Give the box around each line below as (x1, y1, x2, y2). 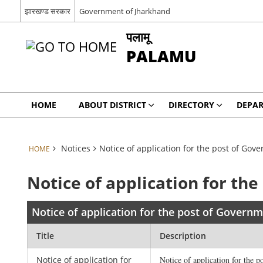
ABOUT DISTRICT (78, 99, 146, 110)
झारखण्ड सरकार (24, 5, 70, 16)
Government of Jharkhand (79, 5, 170, 16)
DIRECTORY (168, 99, 214, 110)
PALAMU (126, 45, 196, 67)
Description (160, 230, 207, 241)
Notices (60, 143, 90, 154)
